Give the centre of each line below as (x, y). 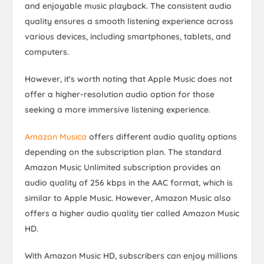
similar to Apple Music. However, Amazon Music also (128, 198)
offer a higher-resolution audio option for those (120, 95)
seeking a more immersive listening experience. (118, 110)
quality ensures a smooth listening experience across (129, 22)
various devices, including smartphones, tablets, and (128, 37)
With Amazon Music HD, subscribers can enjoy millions (131, 256)
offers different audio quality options (162, 137)
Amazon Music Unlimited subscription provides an (123, 168)
